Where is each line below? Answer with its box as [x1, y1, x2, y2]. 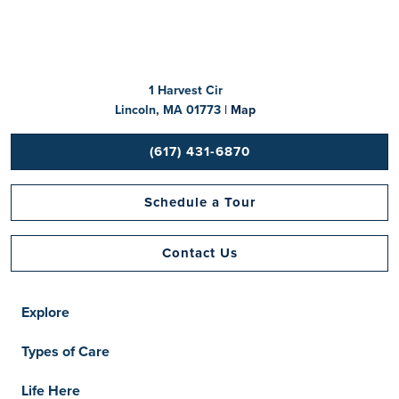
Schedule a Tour [143, 192, 256, 212]
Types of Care [21, 341, 110, 362]
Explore [21, 302, 69, 322]
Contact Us [161, 243, 238, 263]
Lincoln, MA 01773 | [115, 101, 231, 118]
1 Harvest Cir [148, 81, 223, 99]
